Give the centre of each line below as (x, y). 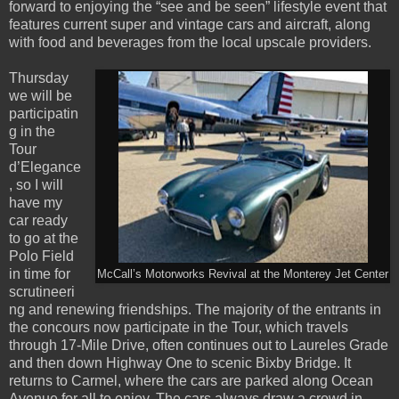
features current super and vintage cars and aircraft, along (190, 25)
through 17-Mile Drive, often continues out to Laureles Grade (199, 346)
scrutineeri (42, 292)
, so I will (36, 185)
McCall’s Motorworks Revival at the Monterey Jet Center (243, 275)
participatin (44, 114)
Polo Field (41, 256)
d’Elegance (45, 167)
